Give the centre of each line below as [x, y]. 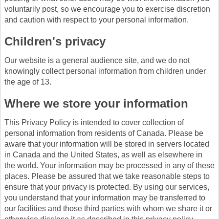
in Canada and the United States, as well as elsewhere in [103, 154]
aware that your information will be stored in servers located [107, 144]
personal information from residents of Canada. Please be [104, 133]
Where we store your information [96, 103]
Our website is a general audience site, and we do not [97, 60]
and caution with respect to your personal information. [97, 20]
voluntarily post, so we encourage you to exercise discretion [107, 9]
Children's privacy [55, 41]
